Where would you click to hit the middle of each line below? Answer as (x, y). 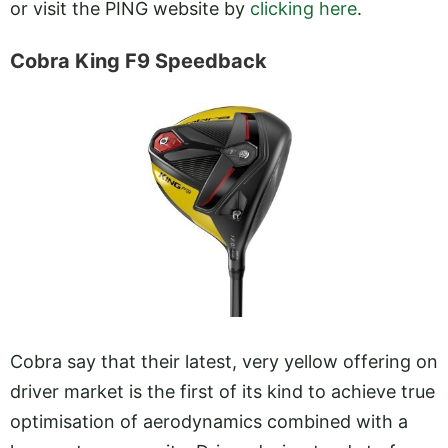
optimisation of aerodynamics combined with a (209, 421)
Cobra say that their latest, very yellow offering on (224, 361)
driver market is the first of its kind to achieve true (222, 391)
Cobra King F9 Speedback (138, 60)
